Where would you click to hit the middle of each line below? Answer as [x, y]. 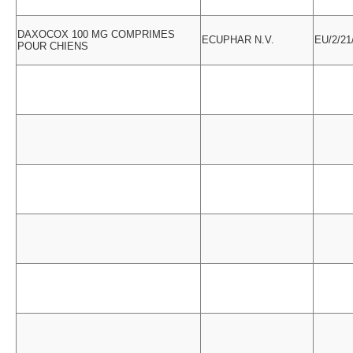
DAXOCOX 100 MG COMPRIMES [96, 34]
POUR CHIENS [53, 46]
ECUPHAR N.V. [238, 40]
